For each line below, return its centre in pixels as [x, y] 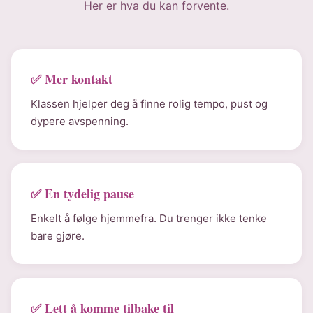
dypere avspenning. [80, 121]
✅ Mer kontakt [72, 79]
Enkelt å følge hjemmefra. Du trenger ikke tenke [149, 218]
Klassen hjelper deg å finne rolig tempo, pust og [149, 104]
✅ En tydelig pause [82, 194]
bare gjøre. [58, 236]
